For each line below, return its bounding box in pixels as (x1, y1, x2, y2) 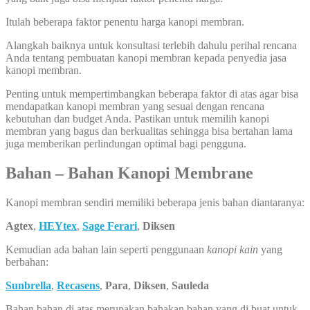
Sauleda (172, 279, 209, 291)
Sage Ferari (82, 219, 137, 232)
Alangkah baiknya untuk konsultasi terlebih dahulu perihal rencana (6, 39, 297, 51)
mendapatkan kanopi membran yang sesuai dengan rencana (6, 100, 264, 112)
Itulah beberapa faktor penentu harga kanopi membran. (6, 15, 244, 28)
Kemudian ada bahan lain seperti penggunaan (6, 243, 207, 255)
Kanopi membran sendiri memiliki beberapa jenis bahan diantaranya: (6, 196, 304, 208)
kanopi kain (207, 243, 258, 255)
